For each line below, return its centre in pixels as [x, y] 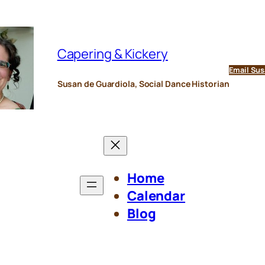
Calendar [156, 195]
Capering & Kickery [112, 54]
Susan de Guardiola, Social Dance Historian [143, 84]
